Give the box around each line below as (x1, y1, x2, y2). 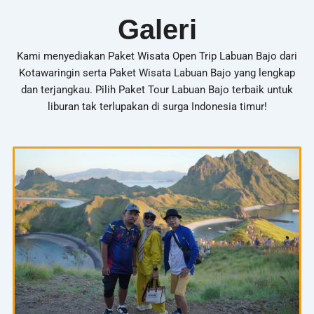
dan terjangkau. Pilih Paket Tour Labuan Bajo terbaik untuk (21, 83, 293, 96)
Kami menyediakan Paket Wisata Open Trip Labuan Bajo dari (17, 49, 297, 62)
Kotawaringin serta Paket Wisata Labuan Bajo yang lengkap (19, 66, 295, 79)
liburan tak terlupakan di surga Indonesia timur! (47, 100, 267, 113)
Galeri (117, 13, 197, 45)
